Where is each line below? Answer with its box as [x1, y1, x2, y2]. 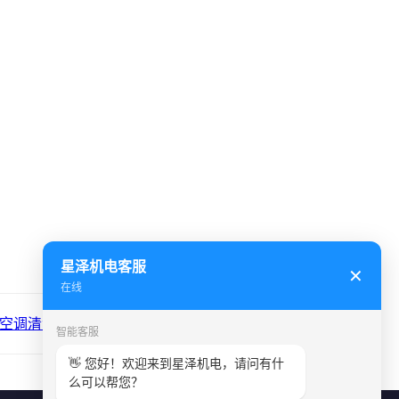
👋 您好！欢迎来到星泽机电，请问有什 [69, 355, 284, 370]
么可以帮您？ [69, 374, 143, 389]
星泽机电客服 [61, 257, 146, 275]
